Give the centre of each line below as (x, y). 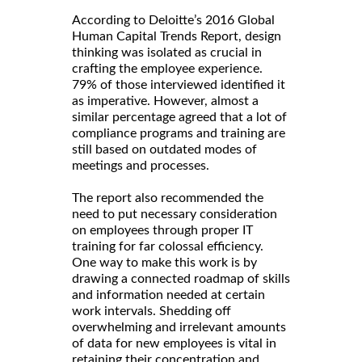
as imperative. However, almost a (165, 101)
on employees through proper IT (162, 230)
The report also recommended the (168, 198)
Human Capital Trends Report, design (177, 36)
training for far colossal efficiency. (168, 246)
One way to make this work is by (164, 262)
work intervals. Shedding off (152, 311)
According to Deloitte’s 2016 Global (173, 20)
